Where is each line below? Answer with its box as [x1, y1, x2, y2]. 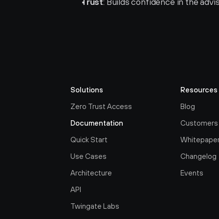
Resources [180, 86, 218, 94]
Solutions [70, 86, 103, 94]
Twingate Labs [70, 202, 119, 210]
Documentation [70, 119, 123, 127]
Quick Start [70, 135, 108, 144]
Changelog [180, 152, 217, 160]
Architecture [70, 169, 112, 177]
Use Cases [70, 152, 107, 160]
